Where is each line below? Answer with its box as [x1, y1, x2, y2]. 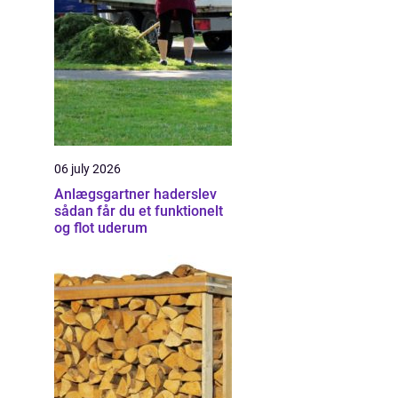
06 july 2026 [54, 162, 121, 176]
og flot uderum [54, 219, 147, 236]
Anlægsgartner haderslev [54, 186, 217, 203]
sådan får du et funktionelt [54, 203, 223, 219]
